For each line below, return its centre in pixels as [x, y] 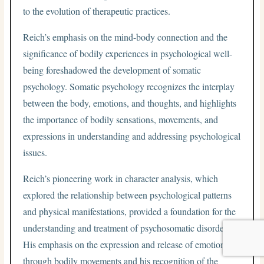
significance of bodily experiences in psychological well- [128, 53]
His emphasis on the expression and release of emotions [126, 244]
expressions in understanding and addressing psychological [132, 136]
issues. [35, 152]
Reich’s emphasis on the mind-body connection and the [126, 37]
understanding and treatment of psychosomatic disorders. [128, 227]
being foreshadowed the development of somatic [112, 70]
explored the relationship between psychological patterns [128, 194]
